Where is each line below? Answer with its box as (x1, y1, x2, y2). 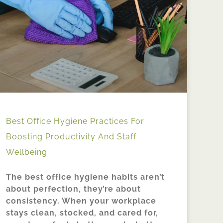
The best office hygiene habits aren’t (6, 172, 165, 182)
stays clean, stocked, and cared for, (6, 208, 158, 218)
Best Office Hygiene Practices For (6, 116, 144, 126)
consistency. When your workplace (6, 196, 156, 206)
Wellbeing (6, 147, 47, 157)
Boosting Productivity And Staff (6, 131, 136, 141)
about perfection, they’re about (6, 184, 141, 194)
